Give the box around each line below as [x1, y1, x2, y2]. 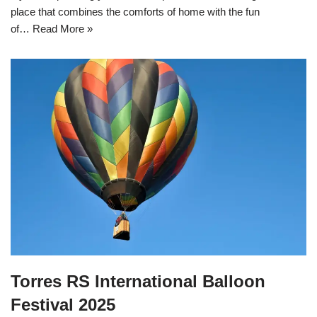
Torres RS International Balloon [11, 272, 265, 292]
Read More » [33, 22, 93, 35]
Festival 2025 [11, 295, 115, 315]
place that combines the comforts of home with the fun [11, 5, 260, 18]
